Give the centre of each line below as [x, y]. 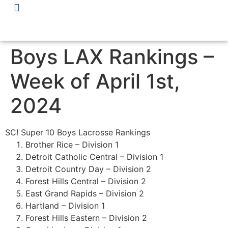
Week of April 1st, [95, 81]
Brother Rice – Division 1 [72, 145]
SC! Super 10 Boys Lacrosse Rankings [78, 132]
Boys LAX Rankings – [112, 57]
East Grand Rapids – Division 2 [85, 193]
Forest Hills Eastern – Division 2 [86, 218]
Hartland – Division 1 [65, 206]
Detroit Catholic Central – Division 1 [94, 157]
